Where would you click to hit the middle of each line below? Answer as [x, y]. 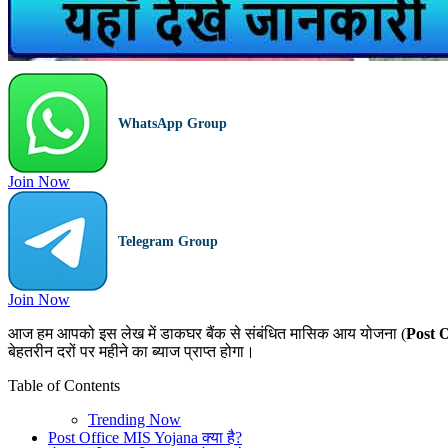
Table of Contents [64, 386]
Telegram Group [168, 240]
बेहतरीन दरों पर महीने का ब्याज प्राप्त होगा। [131, 352]
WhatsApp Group [172, 122]
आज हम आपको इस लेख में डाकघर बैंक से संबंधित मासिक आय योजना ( [207, 334]
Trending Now [134, 420]
